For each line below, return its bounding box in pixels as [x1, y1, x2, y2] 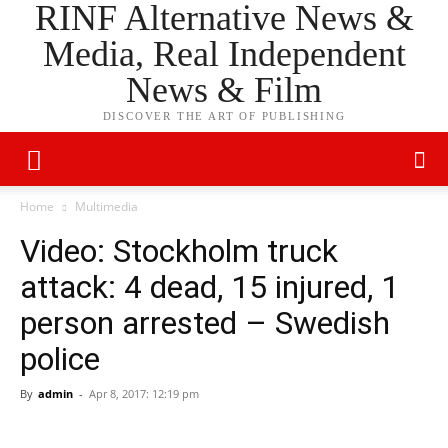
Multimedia [75, 198, 138, 215]
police [20, 340, 100, 378]
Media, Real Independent [42, 34, 406, 74]
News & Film [126, 70, 322, 110]
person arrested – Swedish [20, 304, 390, 342]
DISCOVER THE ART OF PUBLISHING [102, 110, 346, 122]
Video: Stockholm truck [20, 232, 338, 270]
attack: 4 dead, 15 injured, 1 [20, 268, 399, 306]
